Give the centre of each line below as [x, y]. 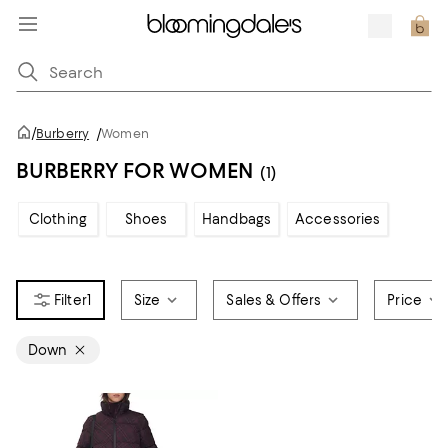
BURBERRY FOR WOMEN [134, 170]
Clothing [58, 219]
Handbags [237, 219]
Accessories [338, 219]
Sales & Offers [274, 300]
